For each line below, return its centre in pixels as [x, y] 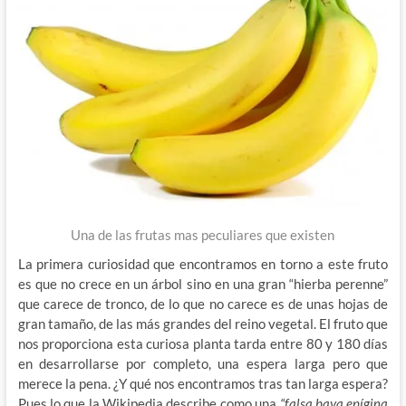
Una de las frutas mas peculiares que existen [203, 234]
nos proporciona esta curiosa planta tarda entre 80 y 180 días [203, 343]
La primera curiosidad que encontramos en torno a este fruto [203, 263]
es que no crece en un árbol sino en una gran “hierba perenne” [203, 283]
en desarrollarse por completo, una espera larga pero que [203, 363]
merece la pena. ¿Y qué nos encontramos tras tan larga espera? [203, 383]
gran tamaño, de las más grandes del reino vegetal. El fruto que [203, 323]
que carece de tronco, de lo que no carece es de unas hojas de [203, 303]
